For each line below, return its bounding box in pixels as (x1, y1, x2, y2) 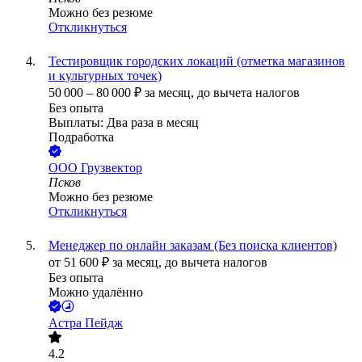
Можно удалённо (48, 285, 143, 300)
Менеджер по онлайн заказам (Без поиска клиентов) (48, 238, 337, 253)
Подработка (48, 130, 114, 145)
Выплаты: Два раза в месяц (48, 116, 199, 130)
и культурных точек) (48, 69, 162, 83)
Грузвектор (81, 161, 142, 175)
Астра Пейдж (48, 316, 123, 330)
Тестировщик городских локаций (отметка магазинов (48, 54, 345, 69)
